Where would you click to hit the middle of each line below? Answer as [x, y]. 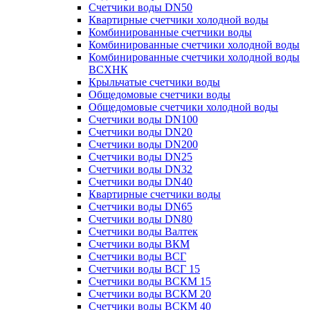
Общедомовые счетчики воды [159, 94]
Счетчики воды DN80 [140, 219]
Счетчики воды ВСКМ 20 [150, 294]
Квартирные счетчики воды [155, 194]
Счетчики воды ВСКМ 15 [150, 281]
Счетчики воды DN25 [140, 157]
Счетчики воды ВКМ [139, 244]
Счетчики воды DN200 [143, 144]
